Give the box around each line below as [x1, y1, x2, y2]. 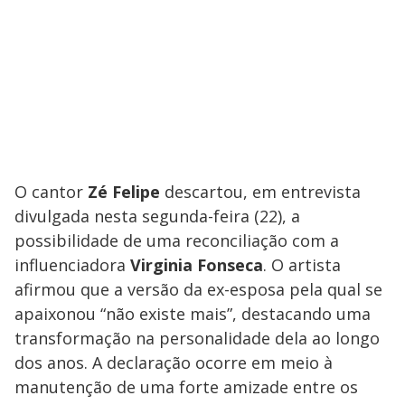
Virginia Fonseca [130, 254, 263, 277]
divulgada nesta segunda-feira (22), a [14, 205, 300, 228]
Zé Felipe [88, 181, 160, 203]
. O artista [263, 254, 341, 277]
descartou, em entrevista [160, 181, 361, 203]
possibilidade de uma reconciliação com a [14, 230, 339, 252]
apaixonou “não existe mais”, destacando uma [14, 303, 371, 325]
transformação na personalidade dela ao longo [14, 327, 380, 350]
